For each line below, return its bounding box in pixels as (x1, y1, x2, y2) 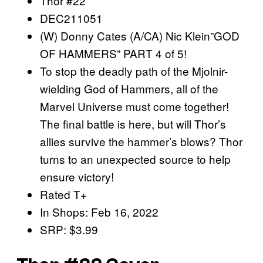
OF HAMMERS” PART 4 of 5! (40, 45, 187, 61)
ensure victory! (40, 168, 114, 184)
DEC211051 (40, 9, 103, 26)
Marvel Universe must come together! (40, 97, 229, 114)
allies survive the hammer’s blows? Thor (40, 133, 242, 149)
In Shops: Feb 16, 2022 (40, 203, 159, 220)
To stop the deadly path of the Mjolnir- (40, 62, 228, 79)
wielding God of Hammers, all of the (40, 80, 218, 96)
